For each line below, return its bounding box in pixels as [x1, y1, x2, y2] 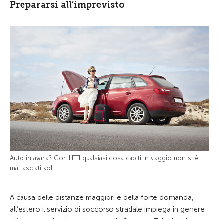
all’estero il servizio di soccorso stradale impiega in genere [10, 205, 205, 214]
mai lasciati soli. [10, 164, 55, 172]
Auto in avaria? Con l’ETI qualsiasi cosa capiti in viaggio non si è [10, 154, 198, 162]
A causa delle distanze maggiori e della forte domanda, [10, 193, 194, 202]
